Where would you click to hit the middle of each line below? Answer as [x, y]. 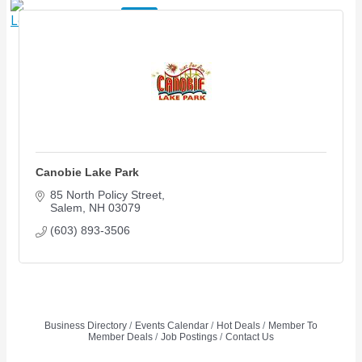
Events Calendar [172, 326]
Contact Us [250, 337]
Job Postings [189, 337]
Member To [293, 326]
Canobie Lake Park [87, 172]
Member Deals [120, 337]
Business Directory [86, 326]
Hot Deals [238, 326]
